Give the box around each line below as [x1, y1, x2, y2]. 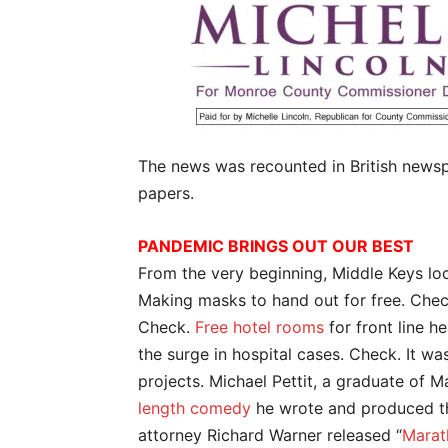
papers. [138, 183, 204, 203]
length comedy [138, 398, 251, 418]
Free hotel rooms [195, 317, 324, 337]
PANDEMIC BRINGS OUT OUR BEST [138, 236, 414, 256]
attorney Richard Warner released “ [138, 425, 402, 445]
